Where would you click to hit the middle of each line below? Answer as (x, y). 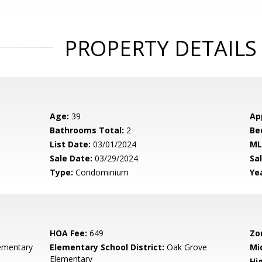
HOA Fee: (69, 233)
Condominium (101, 172)
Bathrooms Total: (87, 130)
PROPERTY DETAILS (160, 48)
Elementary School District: (107, 247)
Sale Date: (71, 158)
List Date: (70, 144)
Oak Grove (186, 247)
